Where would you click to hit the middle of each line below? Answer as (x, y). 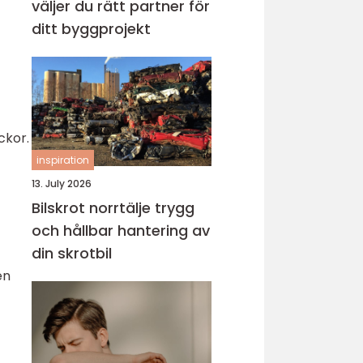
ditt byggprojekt (91, 29)
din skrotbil (72, 253)
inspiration (63, 160)
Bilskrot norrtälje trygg (93, 208)
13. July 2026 (62, 184)
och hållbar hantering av (121, 231)
